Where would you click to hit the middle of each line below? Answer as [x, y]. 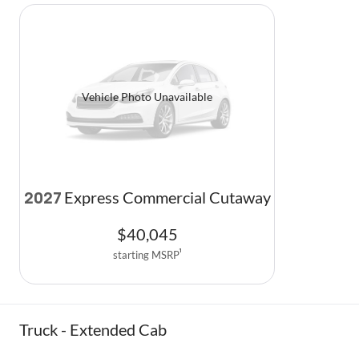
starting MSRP [146, 254]
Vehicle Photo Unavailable [147, 97]
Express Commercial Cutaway [167, 197]
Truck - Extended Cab [93, 329]
